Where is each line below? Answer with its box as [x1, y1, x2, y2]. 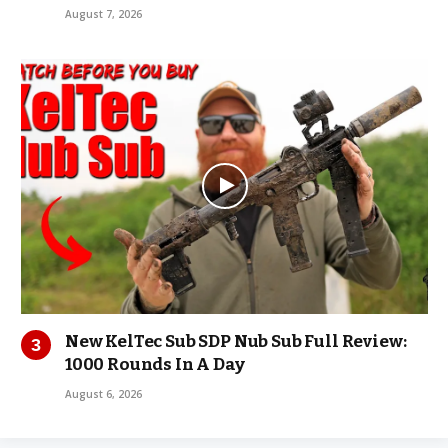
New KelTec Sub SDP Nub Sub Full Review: [65, 330, 407, 352]
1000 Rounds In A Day [65, 353, 245, 375]
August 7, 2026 [65, 7, 142, 22]
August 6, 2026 [65, 386, 142, 401]
